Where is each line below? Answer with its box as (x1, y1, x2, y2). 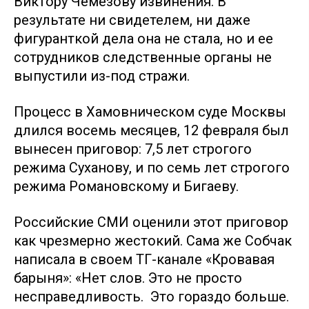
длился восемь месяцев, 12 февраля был (14, 121, 289, 139)
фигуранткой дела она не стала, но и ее (14, 30, 273, 47)
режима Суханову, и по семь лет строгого (14, 159, 290, 176)
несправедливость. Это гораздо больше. (14, 288, 289, 305)
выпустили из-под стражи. (14, 67, 193, 84)
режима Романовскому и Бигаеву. (14, 177, 242, 195)
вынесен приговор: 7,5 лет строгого (14, 140, 252, 157)
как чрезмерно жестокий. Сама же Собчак (14, 232, 292, 249)
